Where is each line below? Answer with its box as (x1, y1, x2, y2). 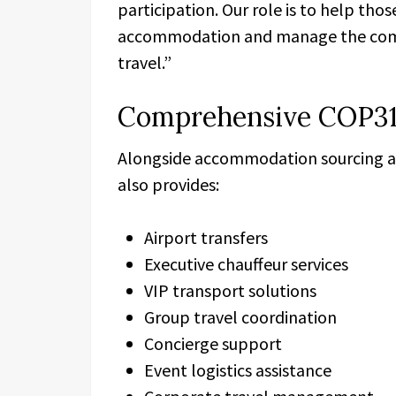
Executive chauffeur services (144, 253, 348, 275)
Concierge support (144, 332, 282, 354)
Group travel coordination (144, 306, 337, 328)
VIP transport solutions (144, 279, 316, 301)
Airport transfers (144, 226, 268, 248)
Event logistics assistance (144, 359, 331, 381)
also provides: (118, 173, 219, 195)
